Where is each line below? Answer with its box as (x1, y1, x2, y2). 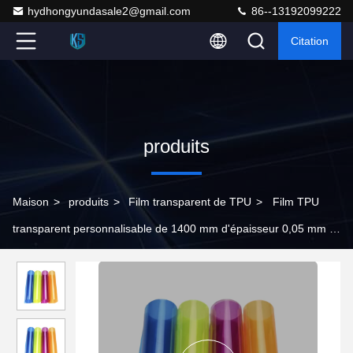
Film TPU (273, 195, 319, 208)
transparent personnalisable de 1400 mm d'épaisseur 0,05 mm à (13, 222, 336, 235)
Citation (291, 35, 329, 47)
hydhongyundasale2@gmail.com (28, 5, 191, 17)
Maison (13, 195, 49, 208)
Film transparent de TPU (128, 195, 251, 208)
